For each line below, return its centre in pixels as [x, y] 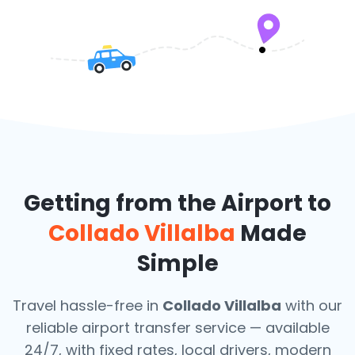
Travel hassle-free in [88, 305]
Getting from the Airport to [177, 203]
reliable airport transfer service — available [177, 328]
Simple [177, 263]
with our [312, 305]
